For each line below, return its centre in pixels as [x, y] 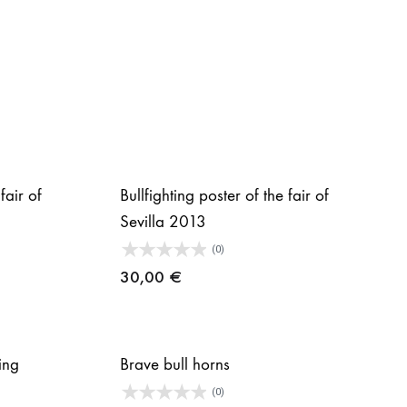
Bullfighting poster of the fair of [224, 195]
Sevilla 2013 [163, 221]
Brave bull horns [175, 364]
